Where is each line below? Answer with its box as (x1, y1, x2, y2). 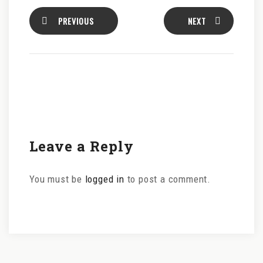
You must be (29, 173, 85, 185)
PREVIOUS (58, 15, 94, 27)
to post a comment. (124, 173, 211, 185)
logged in (85, 173, 124, 185)
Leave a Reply (29, 136, 134, 156)
